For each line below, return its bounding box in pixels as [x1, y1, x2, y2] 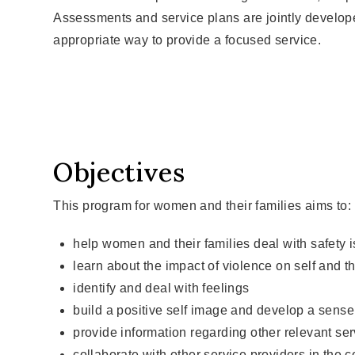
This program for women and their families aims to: [53, 199, 352, 213]
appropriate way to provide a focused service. [53, 33, 322, 47]
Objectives [53, 155, 185, 189]
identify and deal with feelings [73, 281, 250, 296]
